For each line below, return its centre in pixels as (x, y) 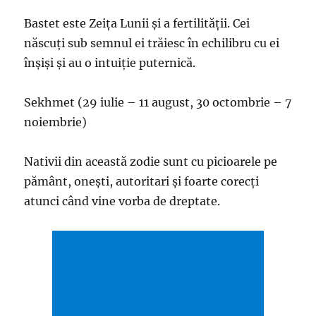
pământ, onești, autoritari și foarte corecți (142, 182)
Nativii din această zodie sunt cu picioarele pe (151, 162)
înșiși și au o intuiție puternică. (110, 63)
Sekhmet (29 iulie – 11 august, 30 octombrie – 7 (158, 103)
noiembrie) (56, 122)
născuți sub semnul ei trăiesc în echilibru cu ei (152, 43)
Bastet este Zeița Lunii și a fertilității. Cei (137, 24)
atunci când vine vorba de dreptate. (122, 201)
